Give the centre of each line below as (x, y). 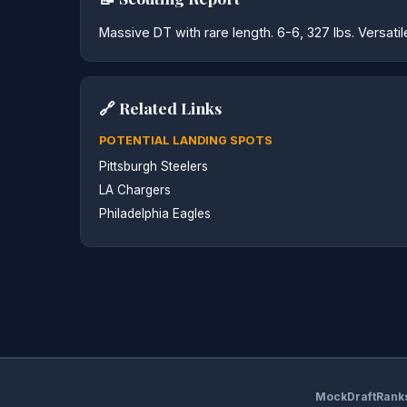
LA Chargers (135, 190)
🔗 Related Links (160, 108)
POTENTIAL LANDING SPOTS (186, 141)
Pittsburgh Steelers (154, 167)
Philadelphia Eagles (155, 213)
